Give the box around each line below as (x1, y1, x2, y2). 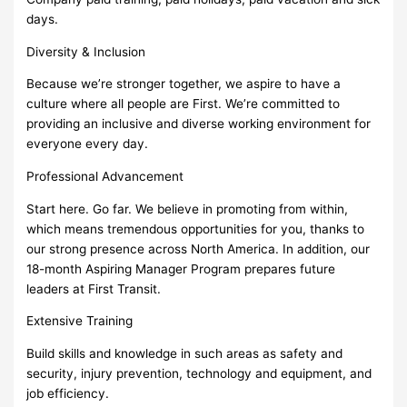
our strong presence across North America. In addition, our (26, 241, 371, 256)
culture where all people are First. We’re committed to (26, 96, 341, 112)
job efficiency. (26, 385, 110, 401)
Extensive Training (26, 313, 134, 329)
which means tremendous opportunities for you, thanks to (26, 221, 365, 236)
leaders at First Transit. (26, 281, 162, 296)
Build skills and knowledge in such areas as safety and (26, 345, 343, 361)
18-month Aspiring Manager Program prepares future (26, 261, 336, 276)
